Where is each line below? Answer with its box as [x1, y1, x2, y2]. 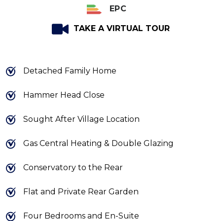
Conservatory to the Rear [23, 162, 123, 172]
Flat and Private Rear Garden [23, 186, 139, 196]
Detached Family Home [23, 66, 116, 75]
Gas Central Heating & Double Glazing [23, 138, 174, 148]
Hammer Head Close [23, 90, 105, 100]
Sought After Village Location [23, 114, 140, 124]
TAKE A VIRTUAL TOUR [73, 23, 170, 33]
